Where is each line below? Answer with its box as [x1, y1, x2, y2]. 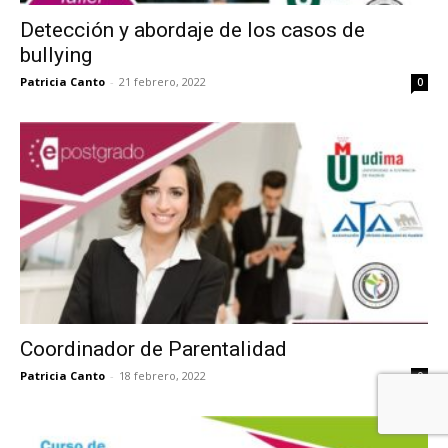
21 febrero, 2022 [119, 74, 206, 90]
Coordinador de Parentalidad [20, 336, 287, 361]
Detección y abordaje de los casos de [20, 18, 365, 43]
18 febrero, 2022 [119, 367, 206, 383]
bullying [20, 43, 92, 68]
